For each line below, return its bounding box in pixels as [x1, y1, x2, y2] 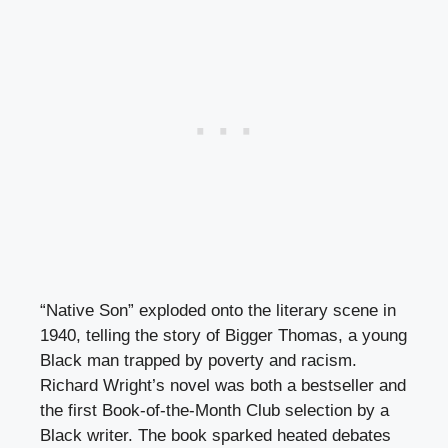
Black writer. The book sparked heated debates [40, 426, 391, 446]
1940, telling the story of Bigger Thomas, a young [40, 326, 407, 346]
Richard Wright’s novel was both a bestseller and [40, 376, 406, 396]
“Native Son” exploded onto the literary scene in [40, 301, 396, 321]
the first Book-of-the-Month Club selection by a [40, 401, 389, 421]
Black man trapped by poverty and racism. [40, 351, 357, 371]
